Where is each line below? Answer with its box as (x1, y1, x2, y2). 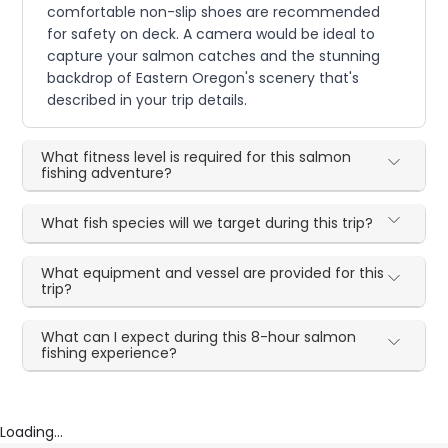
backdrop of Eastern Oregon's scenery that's (47, 67, 360, 88)
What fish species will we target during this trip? (41, 212, 374, 233)
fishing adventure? (41, 162, 173, 183)
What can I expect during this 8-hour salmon (41, 326, 357, 347)
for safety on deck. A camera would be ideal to (47, 23, 376, 44)
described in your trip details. (47, 89, 248, 110)
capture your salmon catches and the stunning (47, 45, 381, 66)
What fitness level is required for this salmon (41, 146, 352, 167)
